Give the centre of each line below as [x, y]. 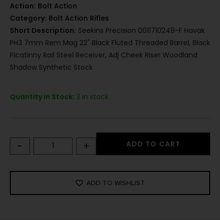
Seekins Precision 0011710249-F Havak [140, 31]
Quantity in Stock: [43, 97]
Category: [28, 18]
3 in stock [92, 97]
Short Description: [43, 31]
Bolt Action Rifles [79, 18]
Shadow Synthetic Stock [51, 68]
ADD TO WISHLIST [115, 183]
